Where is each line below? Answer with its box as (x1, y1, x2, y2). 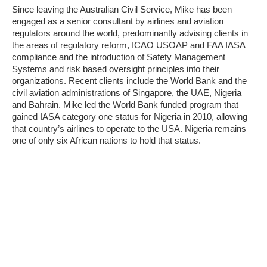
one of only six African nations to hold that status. (12, 135, 201, 146)
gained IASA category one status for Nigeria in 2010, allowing (12, 111, 247, 122)
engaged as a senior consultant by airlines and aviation (12, 16, 223, 27)
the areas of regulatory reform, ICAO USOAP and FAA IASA (12, 40, 245, 51)
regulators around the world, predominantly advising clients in (12, 28, 248, 39)
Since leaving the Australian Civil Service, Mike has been (12, 4, 232, 15)
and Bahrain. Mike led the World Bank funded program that (12, 100, 238, 110)
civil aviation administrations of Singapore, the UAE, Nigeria (12, 88, 241, 98)
